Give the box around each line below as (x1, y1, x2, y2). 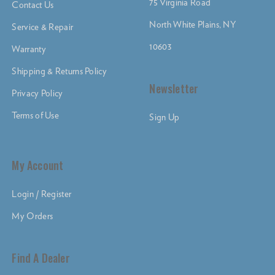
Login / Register (12, 188, 72, 200)
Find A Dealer (12, 250, 70, 266)
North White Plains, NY (149, 19, 237, 31)
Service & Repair (12, 21, 74, 33)
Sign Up (149, 112, 180, 123)
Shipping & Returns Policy (12, 65, 107, 77)
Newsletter (149, 80, 199, 97)
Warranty (12, 43, 46, 55)
